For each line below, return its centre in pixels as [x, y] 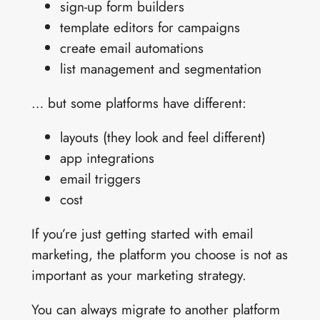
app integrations [107, 158]
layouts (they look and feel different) [162, 137]
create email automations [131, 47]
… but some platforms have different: [139, 102]
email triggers [100, 179]
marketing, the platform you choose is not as [159, 255]
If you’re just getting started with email [142, 234]
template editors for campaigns [150, 27]
